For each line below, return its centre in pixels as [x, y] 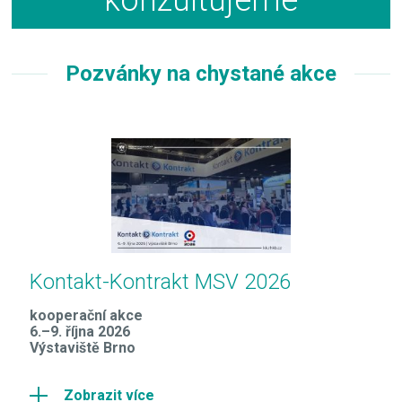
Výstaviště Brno [83, 348]
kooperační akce [86, 316]
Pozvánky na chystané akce [201, 73]
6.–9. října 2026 [80, 332]
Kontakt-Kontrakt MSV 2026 [160, 282]
